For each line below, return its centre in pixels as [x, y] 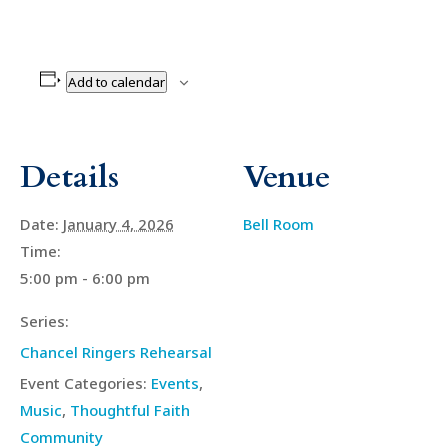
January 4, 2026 [118, 223]
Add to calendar [116, 81]
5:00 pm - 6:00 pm [85, 277]
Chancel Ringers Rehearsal [116, 351]
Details [69, 176]
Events [175, 382]
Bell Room [278, 223]
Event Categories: [83, 382]
